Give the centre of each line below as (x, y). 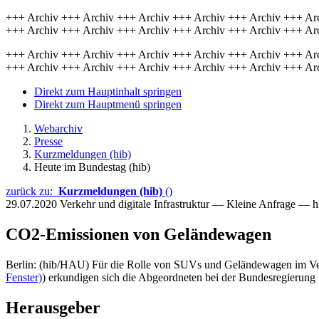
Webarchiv (58, 129)
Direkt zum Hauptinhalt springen (108, 91)
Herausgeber (53, 307)
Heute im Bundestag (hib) (92, 167)
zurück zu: (32, 191)
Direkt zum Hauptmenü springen (108, 104)
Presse (48, 141)
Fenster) (24, 277)
